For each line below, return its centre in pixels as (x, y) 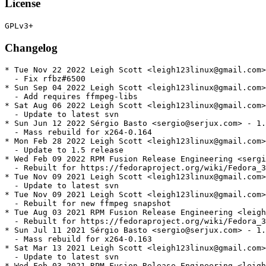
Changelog (31, 47)
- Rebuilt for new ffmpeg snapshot (88, 204)
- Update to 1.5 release (64, 150)
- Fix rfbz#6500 (45, 79)
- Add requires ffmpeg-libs (71, 97)
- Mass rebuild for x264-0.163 (78, 239)
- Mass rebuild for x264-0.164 (78, 132)
